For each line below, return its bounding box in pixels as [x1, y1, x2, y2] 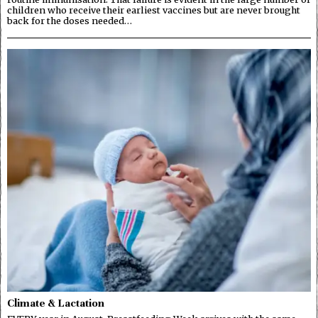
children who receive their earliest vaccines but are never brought [7, 4, 300, 16]
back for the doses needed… [7, 14, 132, 26]
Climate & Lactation [7, 296, 104, 310]
